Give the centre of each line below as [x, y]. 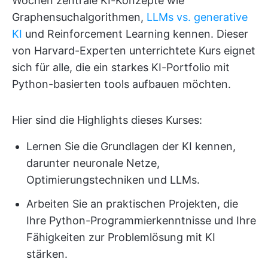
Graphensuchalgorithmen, [79, 17]
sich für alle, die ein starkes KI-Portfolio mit [121, 68]
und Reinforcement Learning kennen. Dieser [135, 34]
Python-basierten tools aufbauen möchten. [121, 84]
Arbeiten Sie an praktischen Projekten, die [132, 204]
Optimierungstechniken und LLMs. [113, 180]
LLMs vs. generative [197, 17]
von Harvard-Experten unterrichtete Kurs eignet [134, 51]
